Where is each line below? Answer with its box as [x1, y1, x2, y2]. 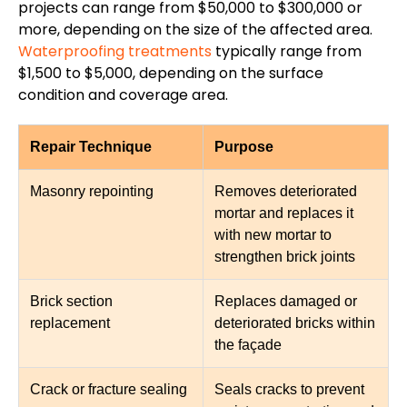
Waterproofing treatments [18, 41, 212, 63]
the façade [214, 337, 282, 353]
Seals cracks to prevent [214, 382, 364, 398]
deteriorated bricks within [214, 315, 375, 332]
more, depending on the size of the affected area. [18, 19, 372, 41]
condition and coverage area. [18, 84, 228, 106]
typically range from [212, 41, 362, 63]
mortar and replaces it [214, 205, 353, 222]
